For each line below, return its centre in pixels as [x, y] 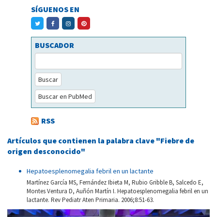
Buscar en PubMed [65, 97]
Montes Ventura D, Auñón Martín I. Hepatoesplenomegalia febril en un [117, 191]
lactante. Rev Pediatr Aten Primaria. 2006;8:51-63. [90, 200]
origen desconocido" [46, 151]
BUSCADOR [54, 45]
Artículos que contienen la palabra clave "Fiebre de [101, 141]
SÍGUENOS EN [55, 9]
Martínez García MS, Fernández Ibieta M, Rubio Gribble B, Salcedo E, [115, 183]
